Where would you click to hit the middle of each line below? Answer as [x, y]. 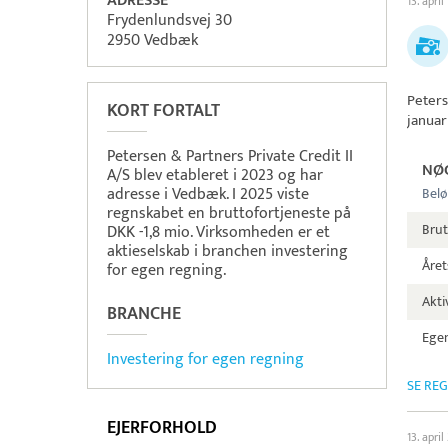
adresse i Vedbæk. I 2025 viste [208, 194]
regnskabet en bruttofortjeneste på [229, 213]
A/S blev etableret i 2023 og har [215, 175]
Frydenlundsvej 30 [169, 20]
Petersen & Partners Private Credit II [230, 156]
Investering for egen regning [205, 359]
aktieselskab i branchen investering [227, 251]
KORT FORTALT [163, 111]
